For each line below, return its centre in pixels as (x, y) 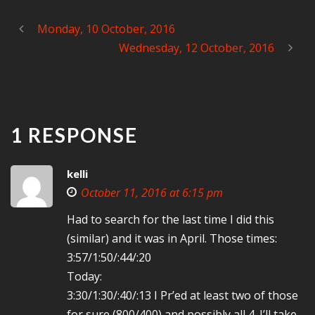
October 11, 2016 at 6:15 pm (152, 193)
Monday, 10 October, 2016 (106, 29)
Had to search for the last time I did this (171, 219)
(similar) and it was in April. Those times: (172, 238)
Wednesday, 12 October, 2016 (197, 48)
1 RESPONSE (74, 135)
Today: (84, 276)
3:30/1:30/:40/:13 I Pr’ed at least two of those (182, 295)
